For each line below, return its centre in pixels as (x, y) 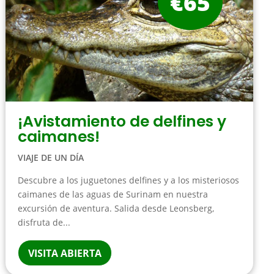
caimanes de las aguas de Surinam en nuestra (113, 194)
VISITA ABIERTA (65, 253)
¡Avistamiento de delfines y (122, 121)
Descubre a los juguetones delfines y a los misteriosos (128, 180)
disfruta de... (44, 222)
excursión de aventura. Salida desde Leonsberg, (116, 208)
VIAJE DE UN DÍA (50, 157)
